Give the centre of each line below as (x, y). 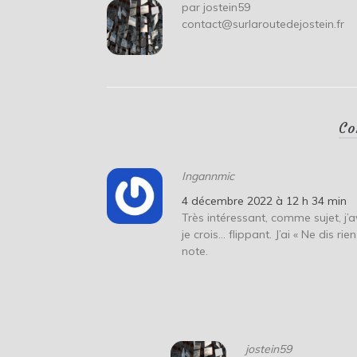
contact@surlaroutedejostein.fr (263, 24)
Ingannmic (208, 177)
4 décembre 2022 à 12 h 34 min (265, 201)
